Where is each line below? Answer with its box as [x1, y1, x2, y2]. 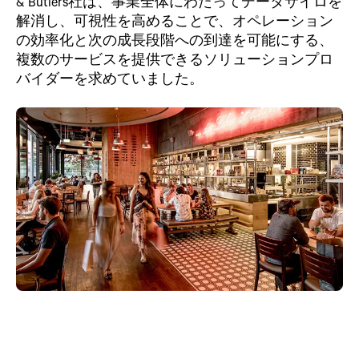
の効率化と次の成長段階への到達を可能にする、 [16, 30, 333, 48]
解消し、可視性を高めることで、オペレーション [16, 11, 333, 29]
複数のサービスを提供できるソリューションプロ [16, 50, 333, 67]
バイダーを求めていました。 [16, 69, 204, 87]
